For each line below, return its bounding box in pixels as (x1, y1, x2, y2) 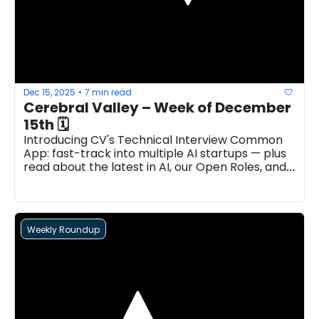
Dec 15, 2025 (23, 85, 75, 98)
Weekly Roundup (27, 224, 100, 236)
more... (23, 172, 61, 189)
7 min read (85, 85, 132, 98)
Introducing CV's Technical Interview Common (23, 132, 283, 148)
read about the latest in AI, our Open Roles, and (23, 159, 286, 175)
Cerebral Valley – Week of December (23, 98, 291, 117)
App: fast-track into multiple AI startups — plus (23, 145, 286, 162)
